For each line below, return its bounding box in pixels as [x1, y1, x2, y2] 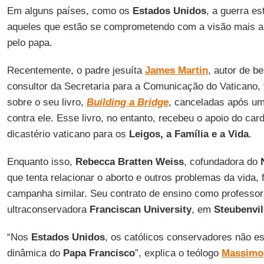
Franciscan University [89, 204, 192, 215]
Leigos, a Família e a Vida [128, 128, 249, 140]
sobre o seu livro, [6, 97, 87, 108]
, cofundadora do [183, 156, 260, 167]
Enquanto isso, [6, 156, 75, 167]
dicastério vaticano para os [6, 128, 129, 140]
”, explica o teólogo [134, 247, 222, 259]
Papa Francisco [62, 247, 135, 259]
